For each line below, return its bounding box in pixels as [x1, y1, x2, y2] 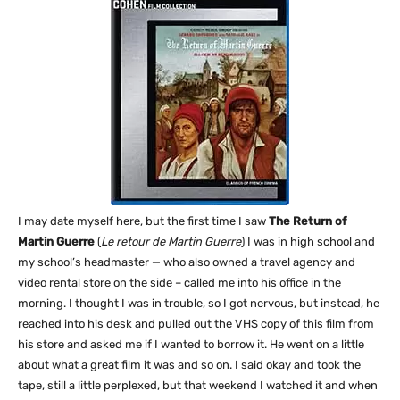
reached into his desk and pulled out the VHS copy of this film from [18, 317, 374, 330]
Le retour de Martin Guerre [101, 235, 241, 248]
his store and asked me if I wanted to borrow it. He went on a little [18, 337, 364, 351]
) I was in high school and [241, 235, 375, 248]
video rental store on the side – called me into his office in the [18, 276, 341, 289]
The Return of [269, 214, 346, 228]
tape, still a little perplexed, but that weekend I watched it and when [18, 379, 378, 392]
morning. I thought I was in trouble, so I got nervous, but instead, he [18, 296, 379, 310]
